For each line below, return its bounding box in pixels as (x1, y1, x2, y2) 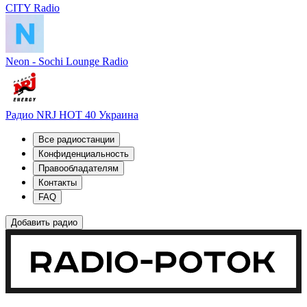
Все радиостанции (38, 134, 114, 145)
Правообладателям (38, 163, 119, 174)
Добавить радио (11, 217, 77, 228)
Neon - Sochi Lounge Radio (5, 56, 128, 68)
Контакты (38, 177, 77, 188)
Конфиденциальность (38, 149, 129, 160)
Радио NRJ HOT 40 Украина (5, 109, 138, 121)
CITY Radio (5, 2, 60, 14)
